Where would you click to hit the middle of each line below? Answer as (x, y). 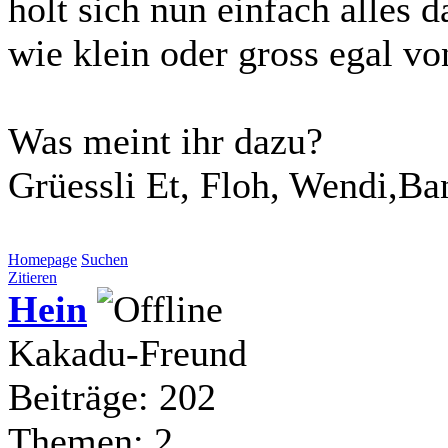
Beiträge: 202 (112, 396)
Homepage (42, 259)
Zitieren (32, 277)
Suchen (104, 259)
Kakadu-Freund (127, 352)
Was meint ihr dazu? (165, 140)
